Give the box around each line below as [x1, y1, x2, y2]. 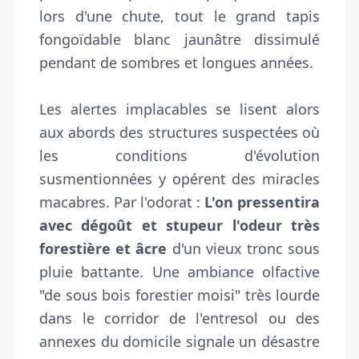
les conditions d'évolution [39, 145, 320, 165]
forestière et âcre [39, 238, 167, 258]
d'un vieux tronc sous [167, 238, 321, 258]
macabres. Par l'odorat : [39, 192, 204, 212]
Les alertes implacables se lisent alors [39, 99, 320, 119]
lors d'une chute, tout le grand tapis [39, 6, 320, 26]
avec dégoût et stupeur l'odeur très [39, 215, 320, 235]
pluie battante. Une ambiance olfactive [39, 261, 320, 281]
